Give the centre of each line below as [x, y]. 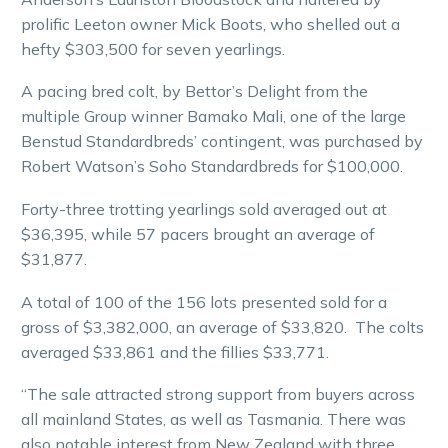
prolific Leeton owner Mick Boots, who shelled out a [210, 23]
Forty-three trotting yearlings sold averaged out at [204, 208]
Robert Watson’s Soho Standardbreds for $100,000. [212, 166]
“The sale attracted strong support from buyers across [218, 394]
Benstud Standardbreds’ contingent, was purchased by [222, 141]
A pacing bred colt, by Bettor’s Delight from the [194, 91]
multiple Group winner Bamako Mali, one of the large [213, 116]
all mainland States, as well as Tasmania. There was [213, 419]
